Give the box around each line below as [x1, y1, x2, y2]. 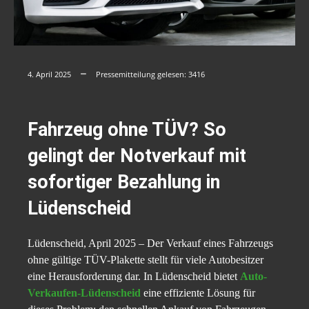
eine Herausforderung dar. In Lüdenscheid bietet [28, 270, 240, 283]
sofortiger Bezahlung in [28, 171, 220, 194]
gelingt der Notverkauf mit [28, 145, 246, 168]
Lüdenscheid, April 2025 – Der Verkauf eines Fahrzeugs [28, 237, 273, 250]
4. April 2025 [28, 69, 71, 80]
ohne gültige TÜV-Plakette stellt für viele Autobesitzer [28, 254, 263, 266]
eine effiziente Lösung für [143, 287, 255, 299]
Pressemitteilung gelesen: [96, 69, 188, 80]
